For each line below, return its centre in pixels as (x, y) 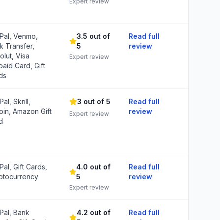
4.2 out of (93, 212)
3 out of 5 (94, 101)
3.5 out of (93, 36)
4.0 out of (94, 167)
